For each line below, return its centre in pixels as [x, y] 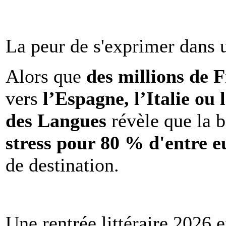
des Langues [56, 121]
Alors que [46, 76]
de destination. [62, 165]
